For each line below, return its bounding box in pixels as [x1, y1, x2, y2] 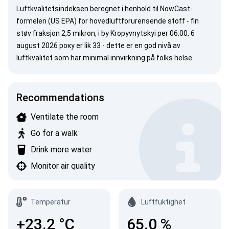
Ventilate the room [31, 112, 99, 122]
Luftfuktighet [141, 198, 186, 206]
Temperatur [31, 198, 71, 206]
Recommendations [16, 91, 104, 104]
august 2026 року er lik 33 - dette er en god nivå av [16, 41, 180, 50]
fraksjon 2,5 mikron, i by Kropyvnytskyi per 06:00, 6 [31, 29, 195, 37]
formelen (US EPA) [16, 17, 77, 25]
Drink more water [31, 145, 92, 154]
